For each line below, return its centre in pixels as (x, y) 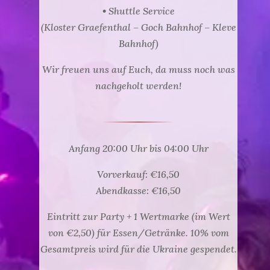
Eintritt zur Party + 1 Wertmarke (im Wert (138, 216)
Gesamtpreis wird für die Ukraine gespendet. (138, 249)
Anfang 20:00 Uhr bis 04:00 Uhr (138, 148)
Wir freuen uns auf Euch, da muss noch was (138, 69)
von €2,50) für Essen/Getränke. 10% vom (138, 233)
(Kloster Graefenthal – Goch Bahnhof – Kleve (138, 27)
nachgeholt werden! (138, 86)
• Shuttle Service (138, 11)
